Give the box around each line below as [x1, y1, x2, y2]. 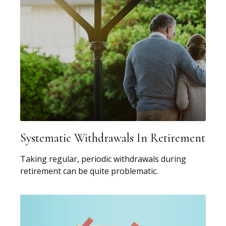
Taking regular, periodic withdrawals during [20, 153, 186, 165]
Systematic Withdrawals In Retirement [20, 131, 205, 146]
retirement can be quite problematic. [20, 165, 158, 177]
